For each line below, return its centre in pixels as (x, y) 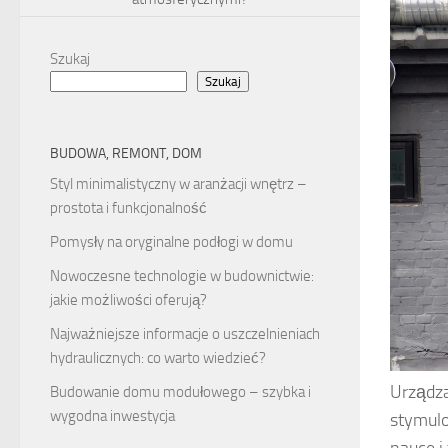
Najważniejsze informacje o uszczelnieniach (185, 334)
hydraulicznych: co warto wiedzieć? (158, 358)
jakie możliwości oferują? (128, 300)
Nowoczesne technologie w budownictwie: (182, 276)
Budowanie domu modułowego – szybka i (180, 392)
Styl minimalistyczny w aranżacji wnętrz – (178, 184)
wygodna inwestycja (112, 416)
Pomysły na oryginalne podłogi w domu (171, 242)
